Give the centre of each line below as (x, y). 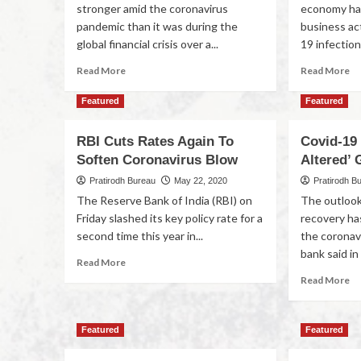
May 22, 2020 (200, 180)
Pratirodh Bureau (122, 180)
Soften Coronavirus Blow (157, 160)
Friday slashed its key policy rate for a (169, 218)
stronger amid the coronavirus (152, 8)
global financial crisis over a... (147, 44)
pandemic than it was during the (157, 26)
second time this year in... (139, 236)
